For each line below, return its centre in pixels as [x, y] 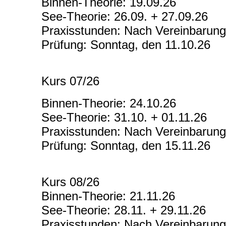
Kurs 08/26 [70, 182]
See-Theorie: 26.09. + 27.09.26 [125, 17]
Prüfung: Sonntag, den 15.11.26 [126, 146]
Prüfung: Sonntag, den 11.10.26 [126, 45]
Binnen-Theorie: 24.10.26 [109, 103]
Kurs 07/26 [70, 81]
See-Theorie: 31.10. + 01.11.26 [124, 118]
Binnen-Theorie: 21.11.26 [108, 196]
